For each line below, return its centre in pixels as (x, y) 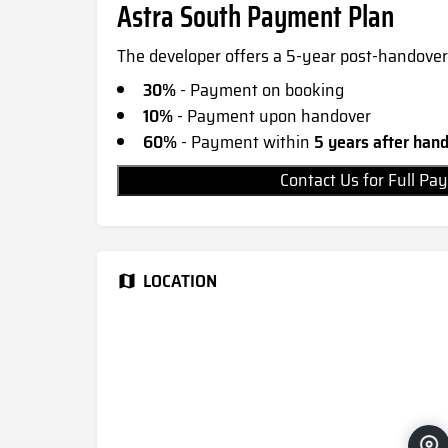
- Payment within (245, 142)
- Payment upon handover (274, 116)
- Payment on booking (260, 90)
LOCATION (180, 281)
